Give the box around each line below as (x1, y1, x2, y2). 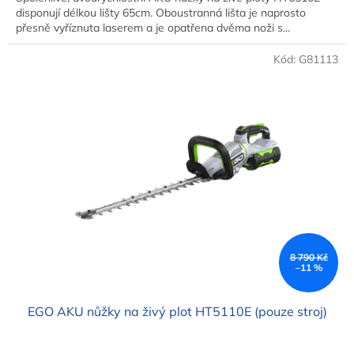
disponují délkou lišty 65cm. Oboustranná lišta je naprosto (16, 5, 306, 20)
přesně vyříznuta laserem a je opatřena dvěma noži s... (16, 20, 290, 35)
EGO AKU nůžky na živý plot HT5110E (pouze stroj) (27, 303, 327, 319)
